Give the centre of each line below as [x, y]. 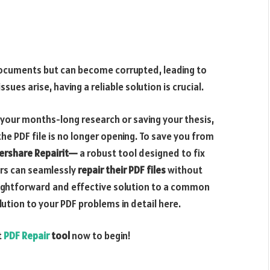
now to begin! [100, 236]
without [184, 170]
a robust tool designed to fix [141, 153]
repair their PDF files [122, 170]
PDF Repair [27, 236]
